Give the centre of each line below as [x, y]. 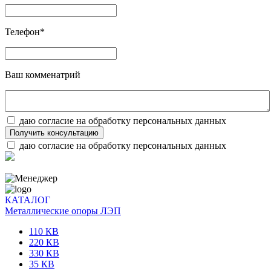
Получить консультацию [54, 133]
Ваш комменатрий [43, 75]
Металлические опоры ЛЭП [63, 211]
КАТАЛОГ [28, 200]
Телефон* [25, 32]
